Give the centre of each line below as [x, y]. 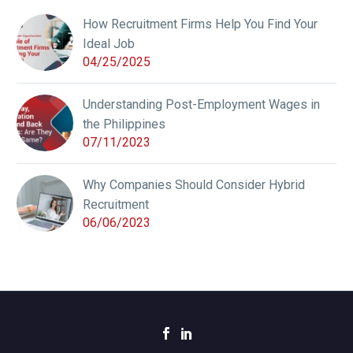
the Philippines [124, 124]
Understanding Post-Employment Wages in [201, 104]
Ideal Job [109, 43]
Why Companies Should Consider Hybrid [194, 184]
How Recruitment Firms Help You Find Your [200, 24]
